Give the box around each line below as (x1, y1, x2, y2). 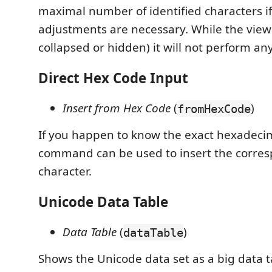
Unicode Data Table (38, 192, 168, 211)
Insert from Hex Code (63, 100, 171, 117)
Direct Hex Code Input (38, 68, 188, 87)
